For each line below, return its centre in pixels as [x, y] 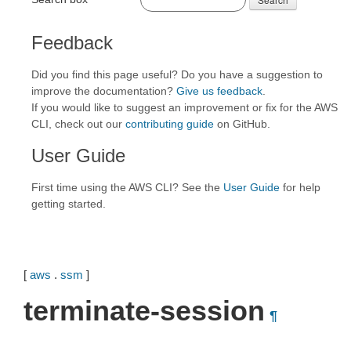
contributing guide [170, 124]
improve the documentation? [104, 91]
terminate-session [144, 311]
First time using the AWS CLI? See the [127, 187]
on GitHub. [242, 124]
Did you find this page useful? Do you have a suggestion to [177, 74]
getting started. [69, 204]
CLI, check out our [78, 124]
